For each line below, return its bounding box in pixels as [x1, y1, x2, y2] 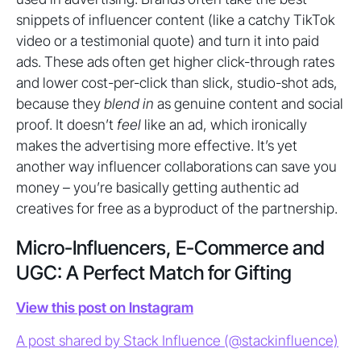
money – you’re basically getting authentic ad [16, 179, 299, 196]
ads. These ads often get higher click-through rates [16, 53, 334, 70]
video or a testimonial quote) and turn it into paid [16, 32, 319, 49]
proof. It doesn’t [16, 116, 117, 133]
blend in [104, 95, 154, 112]
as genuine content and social [154, 95, 343, 112]
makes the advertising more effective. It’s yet [16, 137, 297, 154]
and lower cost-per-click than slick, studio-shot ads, [16, 74, 338, 91]
